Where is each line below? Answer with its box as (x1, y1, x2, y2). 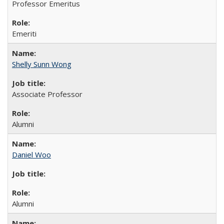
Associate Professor (12, 89, 82, 99)
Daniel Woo (12, 149, 51, 159)
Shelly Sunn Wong (12, 59, 71, 69)
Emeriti (12, 28, 36, 38)
